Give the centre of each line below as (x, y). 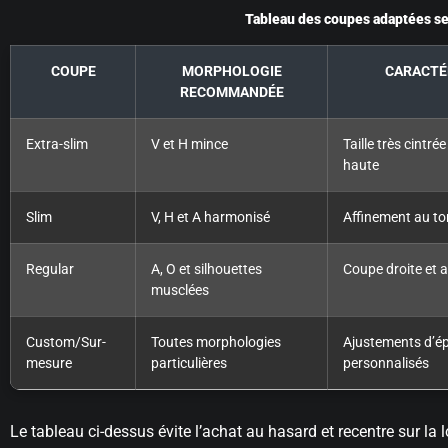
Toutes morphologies (216, 343)
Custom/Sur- (66, 343)
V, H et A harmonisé (210, 218)
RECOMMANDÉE (231, 93)
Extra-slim (57, 145)
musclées (180, 291)
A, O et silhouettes (206, 270)
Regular (50, 270)
